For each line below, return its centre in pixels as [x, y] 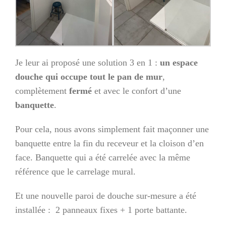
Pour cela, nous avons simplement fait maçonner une [112, 129]
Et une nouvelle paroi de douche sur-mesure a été [106, 195]
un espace [179, 62]
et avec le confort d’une [136, 91]
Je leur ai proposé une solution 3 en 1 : [88, 62]
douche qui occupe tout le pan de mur [89, 76]
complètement [42, 91]
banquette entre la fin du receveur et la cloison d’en [109, 143]
